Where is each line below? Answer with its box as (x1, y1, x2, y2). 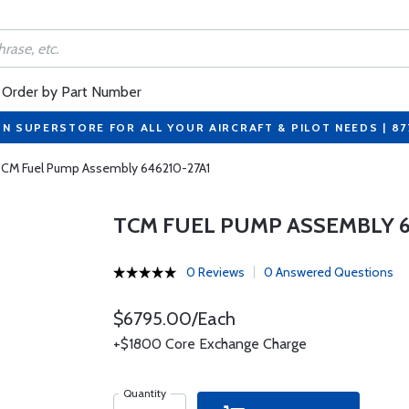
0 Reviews (185, 264, 245, 280)
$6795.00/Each (112, 308, 236, 330)
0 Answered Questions (263, 264, 393, 280)
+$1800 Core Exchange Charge (112, 335, 307, 352)
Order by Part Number (2, 83, 142, 100)
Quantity (122, 386, 166, 400)
